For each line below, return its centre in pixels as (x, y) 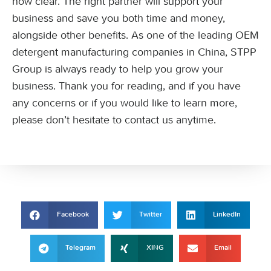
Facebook (73, 215)
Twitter (151, 215)
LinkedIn (227, 215)
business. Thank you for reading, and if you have (126, 86)
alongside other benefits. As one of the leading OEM (135, 35)
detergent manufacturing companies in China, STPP (134, 52)
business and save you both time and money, (119, 18)
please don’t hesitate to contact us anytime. (114, 120)
